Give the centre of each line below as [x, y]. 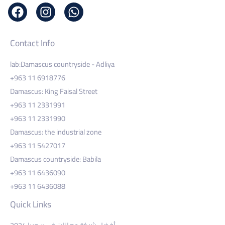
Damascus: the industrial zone [56, 132]
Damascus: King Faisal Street [54, 91]
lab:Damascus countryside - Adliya [62, 64]
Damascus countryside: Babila [55, 159]
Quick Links [31, 204]
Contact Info [32, 43]
